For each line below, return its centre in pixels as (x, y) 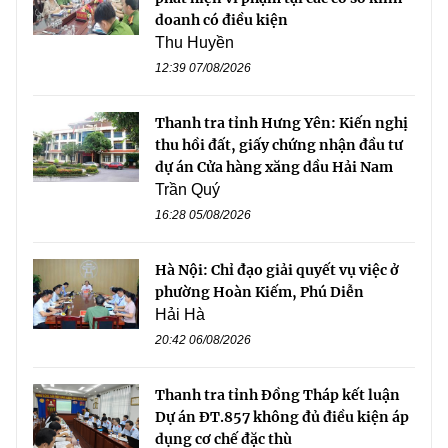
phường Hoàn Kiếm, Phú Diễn (259, 291)
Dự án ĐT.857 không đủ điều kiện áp (282, 416)
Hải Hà (180, 314)
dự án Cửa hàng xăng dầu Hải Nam (274, 166)
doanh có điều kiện (221, 19)
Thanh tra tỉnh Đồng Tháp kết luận (277, 394)
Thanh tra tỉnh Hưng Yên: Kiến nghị (281, 122)
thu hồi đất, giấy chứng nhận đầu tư (279, 144)
